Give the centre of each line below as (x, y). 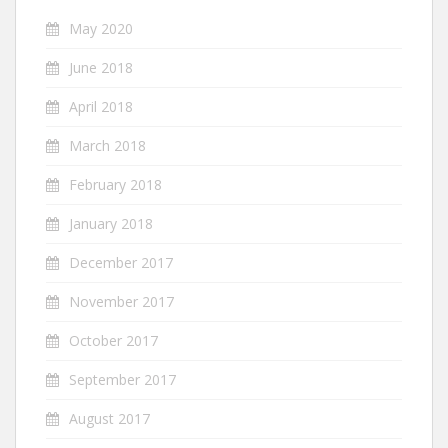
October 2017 (113, 341)
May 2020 (101, 29)
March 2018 (107, 146)
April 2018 (101, 107)
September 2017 (122, 380)
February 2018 (115, 185)
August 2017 (109, 419)
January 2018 (111, 224)
